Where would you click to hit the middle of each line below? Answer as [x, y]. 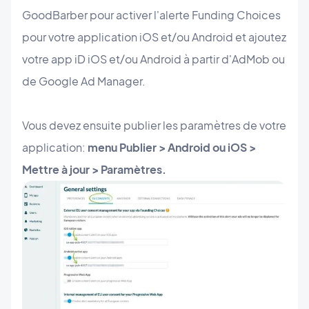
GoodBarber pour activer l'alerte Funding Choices [151, 15]
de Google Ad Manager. [84, 81]
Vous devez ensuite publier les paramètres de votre [154, 126]
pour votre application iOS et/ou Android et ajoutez [154, 37]
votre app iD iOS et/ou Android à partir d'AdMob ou [153, 59]
